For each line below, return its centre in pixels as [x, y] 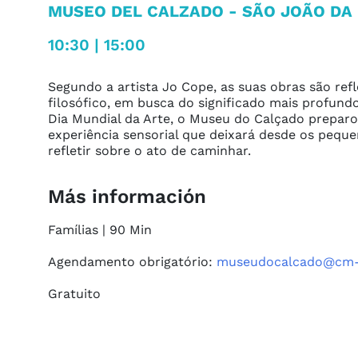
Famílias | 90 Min [100, 230]
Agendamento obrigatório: [132, 262]
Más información [127, 197]
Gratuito [74, 294]
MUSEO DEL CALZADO [136, 12]
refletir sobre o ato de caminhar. [149, 151]
